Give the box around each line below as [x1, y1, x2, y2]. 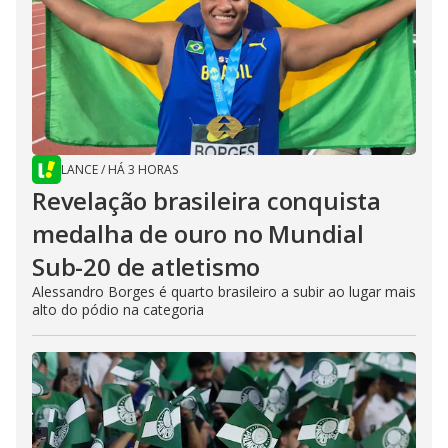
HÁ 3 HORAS [108, 160, 178, 178]
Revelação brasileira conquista [32, 183, 381, 217]
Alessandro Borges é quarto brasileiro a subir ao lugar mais [32, 281, 416, 301]
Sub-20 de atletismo [32, 249, 261, 283]
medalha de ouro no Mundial [32, 216, 364, 250]
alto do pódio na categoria [32, 299, 204, 319]
